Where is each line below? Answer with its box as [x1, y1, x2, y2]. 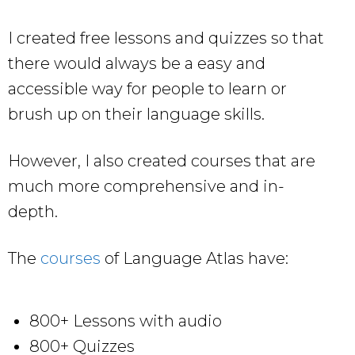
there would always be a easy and [8, 54, 265, 74]
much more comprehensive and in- [8, 177, 284, 197]
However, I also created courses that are [8, 151, 315, 171]
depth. [8, 202, 58, 222]
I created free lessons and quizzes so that [8, 29, 324, 48]
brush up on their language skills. [8, 105, 265, 124]
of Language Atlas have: [101, 249, 288, 269]
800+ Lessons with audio [29, 311, 222, 331]
